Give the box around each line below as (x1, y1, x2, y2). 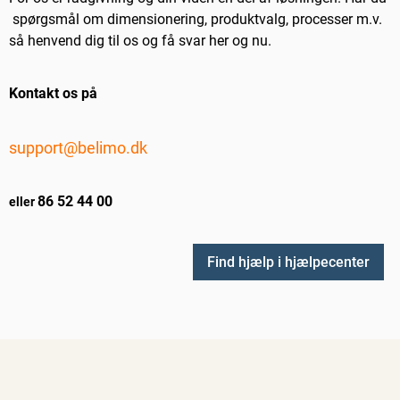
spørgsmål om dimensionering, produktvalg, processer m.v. (9, 11, 382, 29)
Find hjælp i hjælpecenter (207, 254, 370, 271)
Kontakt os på (9, 85, 97, 103)
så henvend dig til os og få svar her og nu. (9, 32, 271, 50)
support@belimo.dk (9, 138, 147, 158)
